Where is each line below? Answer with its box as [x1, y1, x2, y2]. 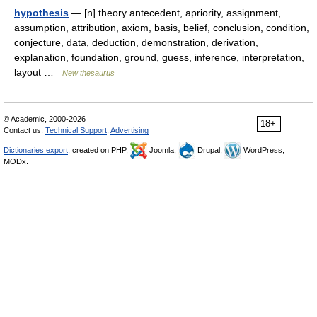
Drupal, [195, 145, 224, 154]
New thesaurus [62, 68, 115, 77]
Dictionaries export [4, 145, 68, 154]
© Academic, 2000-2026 [4, 114, 86, 123]
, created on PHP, [68, 145, 130, 154]
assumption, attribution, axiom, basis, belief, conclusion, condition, [14, 21, 309, 33]
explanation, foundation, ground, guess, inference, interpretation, [14, 51, 304, 63]
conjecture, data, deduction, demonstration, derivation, [14, 36, 258, 48]
